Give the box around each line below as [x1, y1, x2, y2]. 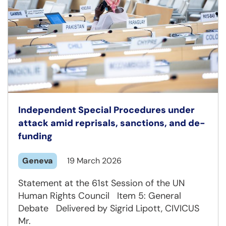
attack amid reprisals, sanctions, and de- [18, 117, 205, 130]
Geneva [22, 155, 53, 166]
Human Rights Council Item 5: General [18, 190, 181, 202]
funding [18, 130, 52, 143]
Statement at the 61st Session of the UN [18, 177, 185, 190]
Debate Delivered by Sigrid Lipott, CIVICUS [18, 202, 202, 215]
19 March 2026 [67, 155, 122, 166]
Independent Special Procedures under [18, 104, 195, 117]
